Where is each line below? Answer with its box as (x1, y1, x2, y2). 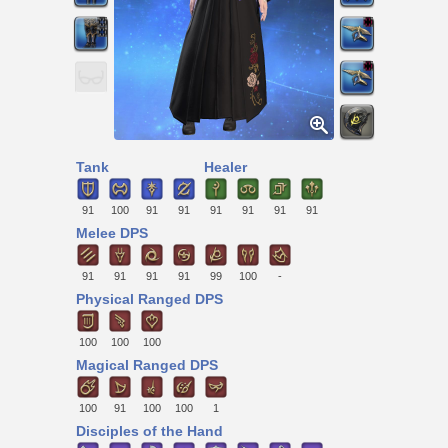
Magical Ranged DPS (76, 357, 218, 374)
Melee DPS (76, 225, 148, 242)
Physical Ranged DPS (76, 291, 223, 308)
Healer (204, 159, 247, 175)
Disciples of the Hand (76, 423, 223, 440)
